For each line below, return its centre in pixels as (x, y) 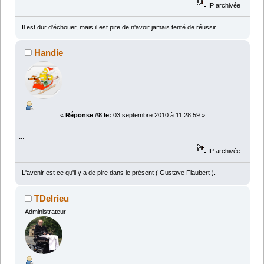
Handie (49, 52)
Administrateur (45, 212)
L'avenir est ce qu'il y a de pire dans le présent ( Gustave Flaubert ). (118, 173)
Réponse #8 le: (88, 115)
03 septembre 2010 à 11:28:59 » (158, 115)
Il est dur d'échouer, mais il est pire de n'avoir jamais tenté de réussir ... (122, 27)
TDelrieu (52, 199)
